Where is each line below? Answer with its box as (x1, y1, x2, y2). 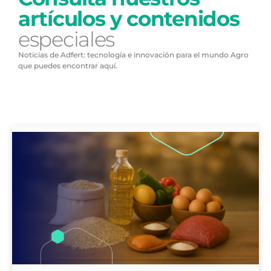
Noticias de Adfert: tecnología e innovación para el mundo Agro (18, 50, 249, 59)
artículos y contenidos (18, 5, 240, 31)
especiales (18, 26, 114, 52)
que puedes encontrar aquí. (18, 60, 117, 70)
